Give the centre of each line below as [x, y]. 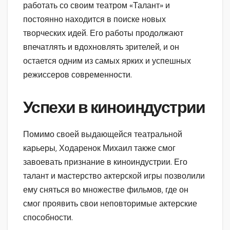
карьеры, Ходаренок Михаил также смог [99, 148]
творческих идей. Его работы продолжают [103, 33]
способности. [48, 217]
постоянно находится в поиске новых [94, 19]
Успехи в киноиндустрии [114, 107]
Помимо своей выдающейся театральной [103, 134]
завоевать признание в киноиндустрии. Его [105, 162]
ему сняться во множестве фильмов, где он [106, 189]
